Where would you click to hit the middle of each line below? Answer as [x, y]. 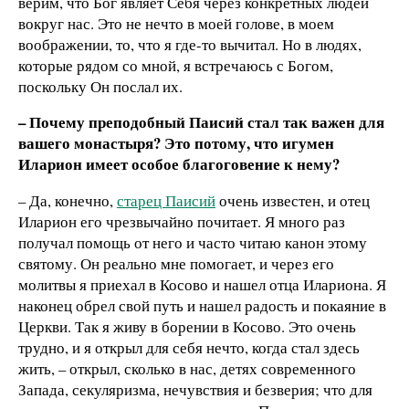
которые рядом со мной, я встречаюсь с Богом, [176, 65]
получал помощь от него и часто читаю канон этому [193, 243]
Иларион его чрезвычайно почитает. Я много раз [182, 222]
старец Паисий [166, 201]
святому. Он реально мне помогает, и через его [176, 264]
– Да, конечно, [68, 201]
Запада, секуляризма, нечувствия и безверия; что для [195, 390]
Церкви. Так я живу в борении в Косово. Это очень [187, 327]
